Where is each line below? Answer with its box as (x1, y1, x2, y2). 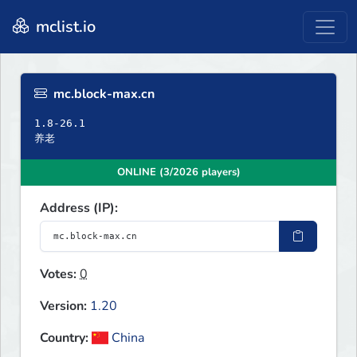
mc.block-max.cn (50, 85, 155, 104)
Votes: (40, 265, 76, 284)
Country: (40, 329, 88, 347)
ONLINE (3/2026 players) (116, 165, 241, 180)
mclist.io (32, 15, 96, 37)
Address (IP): (40, 199, 118, 218)
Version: (40, 297, 87, 316)
